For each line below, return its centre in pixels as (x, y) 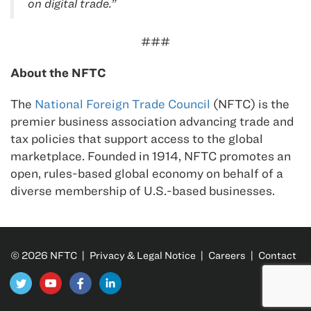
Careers (227, 255)
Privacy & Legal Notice (143, 255)
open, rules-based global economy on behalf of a (147, 174)
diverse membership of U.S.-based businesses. (143, 191)
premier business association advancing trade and (152, 121)
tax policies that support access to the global (137, 139)
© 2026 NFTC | (50, 255)
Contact (277, 255)
